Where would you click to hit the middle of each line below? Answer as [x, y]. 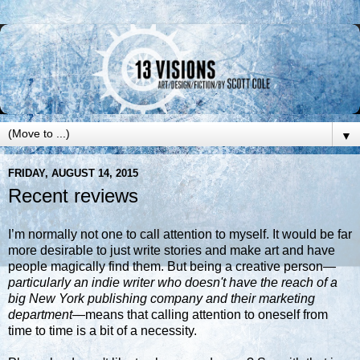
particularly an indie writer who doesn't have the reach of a [173, 282]
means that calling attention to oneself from [207, 314]
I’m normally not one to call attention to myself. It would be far [180, 234]
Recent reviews [73, 195]
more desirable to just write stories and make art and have [172, 250]
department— [47, 314]
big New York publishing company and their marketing [162, 298]
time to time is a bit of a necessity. [102, 330]
